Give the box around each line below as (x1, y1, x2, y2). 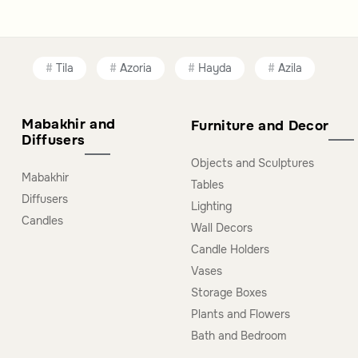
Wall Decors (190, 220, 253, 235)
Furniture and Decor (190, 117, 329, 134)
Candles (22, 213, 64, 228)
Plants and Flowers (190, 306, 290, 321)
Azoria (120, 61, 153, 75)
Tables (190, 177, 224, 192)
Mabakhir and (22, 115, 116, 133)
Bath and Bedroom (190, 328, 286, 343)
